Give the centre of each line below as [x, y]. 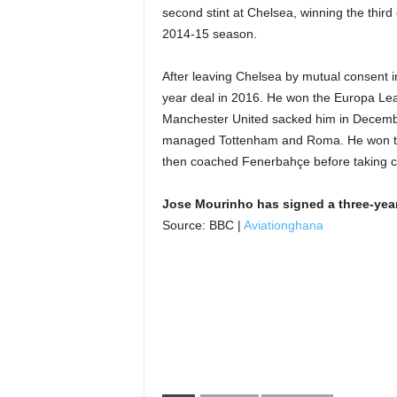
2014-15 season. [209, 34]
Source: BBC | [202, 225]
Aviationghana [283, 225]
